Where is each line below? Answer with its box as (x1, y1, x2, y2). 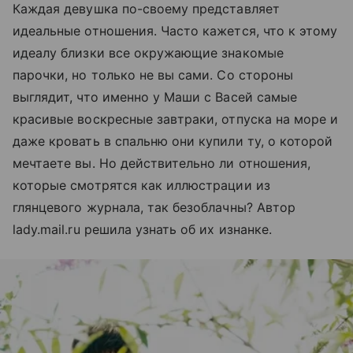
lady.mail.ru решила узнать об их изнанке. (13, 221, 272, 237)
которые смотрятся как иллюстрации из (13, 177, 270, 193)
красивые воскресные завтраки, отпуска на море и (13, 111, 339, 127)
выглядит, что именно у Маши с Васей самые (13, 89, 297, 105)
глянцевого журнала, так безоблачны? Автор (13, 199, 295, 215)
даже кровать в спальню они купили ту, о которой (13, 133, 333, 149)
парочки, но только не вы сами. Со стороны (13, 67, 293, 83)
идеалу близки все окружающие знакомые (13, 45, 284, 61)
